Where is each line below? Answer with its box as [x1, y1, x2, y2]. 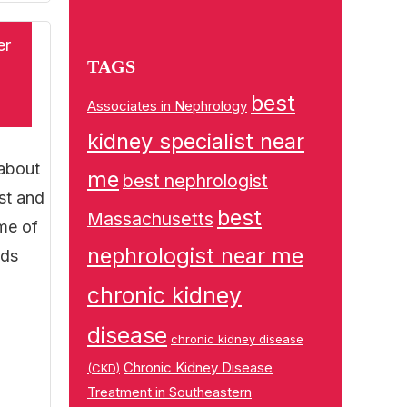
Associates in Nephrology [87, 97, 247, 114]
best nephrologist [123, 170, 268, 192]
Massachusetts [87, 208, 213, 230]
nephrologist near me [87, 243, 303, 269]
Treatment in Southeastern [87, 383, 252, 401]
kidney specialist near [87, 128, 304, 154]
